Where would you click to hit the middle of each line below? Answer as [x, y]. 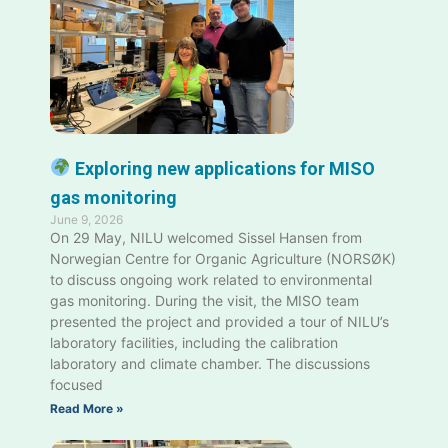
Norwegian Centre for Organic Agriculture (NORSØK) [223, 258]
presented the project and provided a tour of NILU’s [219, 321]
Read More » [87, 408]
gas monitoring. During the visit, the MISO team [204, 300]
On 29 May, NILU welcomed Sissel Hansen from [206, 237]
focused [76, 384]
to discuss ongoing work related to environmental [211, 279]
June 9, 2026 [86, 219]
